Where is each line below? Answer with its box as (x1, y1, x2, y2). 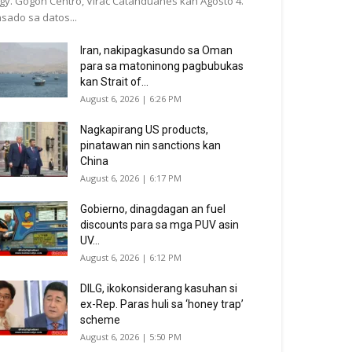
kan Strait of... (80, 75, 148, 88)
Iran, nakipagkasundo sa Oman (80, 44, 233, 57)
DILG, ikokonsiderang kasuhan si (80, 282, 237, 295)
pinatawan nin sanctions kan (80, 139, 221, 152)
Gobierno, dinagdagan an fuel (80, 203, 225, 215)
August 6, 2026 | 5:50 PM (80, 331, 181, 343)
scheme (80, 313, 120, 326)
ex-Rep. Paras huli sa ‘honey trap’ (80, 298, 244, 310)
